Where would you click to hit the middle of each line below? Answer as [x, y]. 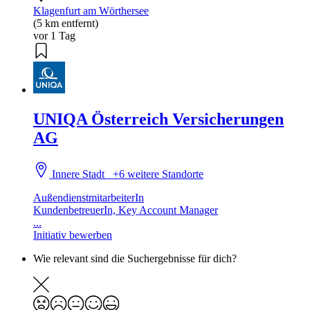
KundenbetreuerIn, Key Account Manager [126, 210]
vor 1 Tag [54, 36]
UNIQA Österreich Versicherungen [158, 119]
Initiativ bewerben [73, 235]
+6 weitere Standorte [158, 174]
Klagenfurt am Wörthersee [91, 11]
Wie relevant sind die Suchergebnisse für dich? [135, 258]
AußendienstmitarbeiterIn [89, 197]
